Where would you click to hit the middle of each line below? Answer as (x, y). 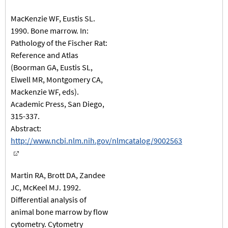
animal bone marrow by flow (59, 211)
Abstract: (26, 128)
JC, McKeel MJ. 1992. (46, 187)
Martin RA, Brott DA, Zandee (58, 175)
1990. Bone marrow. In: (50, 30)
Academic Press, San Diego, (58, 104)
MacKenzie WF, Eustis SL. (53, 18)
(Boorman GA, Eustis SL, (52, 67)
